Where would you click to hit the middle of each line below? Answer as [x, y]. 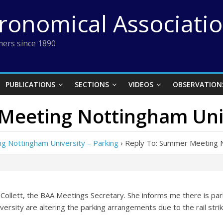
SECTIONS [92, 84]
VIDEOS [141, 84]
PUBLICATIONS [30, 84]
